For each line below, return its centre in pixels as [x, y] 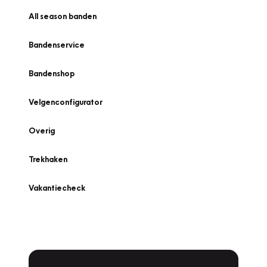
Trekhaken [48, 159]
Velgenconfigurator [66, 102]
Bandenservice [57, 45]
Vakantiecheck [57, 188]
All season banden [63, 16]
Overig [42, 131]
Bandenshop [52, 73]
